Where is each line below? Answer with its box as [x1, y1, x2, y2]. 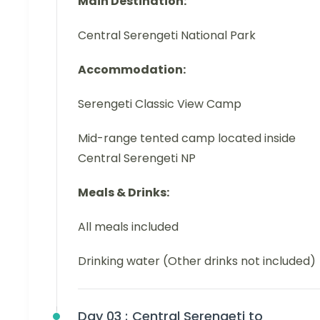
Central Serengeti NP [78, 150, 196, 167]
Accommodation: [78, 61, 186, 79]
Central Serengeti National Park [78, 27, 256, 44]
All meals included [78, 219, 179, 236]
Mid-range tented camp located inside [78, 130, 296, 147]
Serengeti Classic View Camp [78, 96, 241, 113]
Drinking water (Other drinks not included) [78, 253, 316, 270]
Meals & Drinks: [78, 184, 169, 201]
